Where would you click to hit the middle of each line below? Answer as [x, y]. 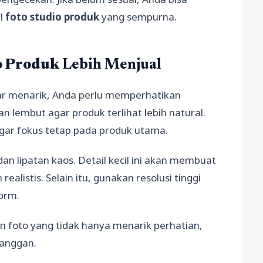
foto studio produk [52, 16]
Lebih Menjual [110, 65]
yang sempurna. [138, 16]
